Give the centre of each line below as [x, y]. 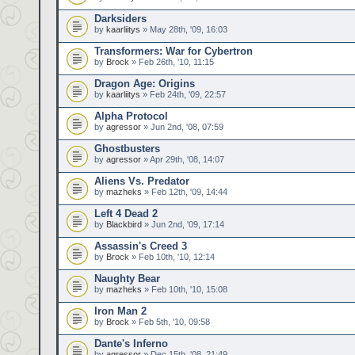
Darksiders [120, 19]
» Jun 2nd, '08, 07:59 [182, 127]
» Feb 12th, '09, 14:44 [185, 192]
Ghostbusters [127, 149]
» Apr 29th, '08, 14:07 [183, 159]
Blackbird [124, 224]
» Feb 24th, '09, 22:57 [183, 94]
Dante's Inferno [131, 344]
